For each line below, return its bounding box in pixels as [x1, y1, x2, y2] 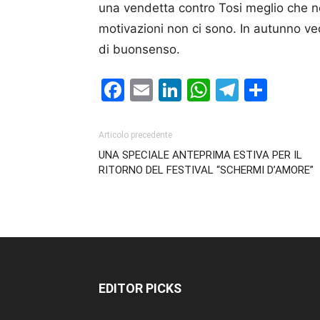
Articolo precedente [99, 130, 172, 140]
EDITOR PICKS [99, 281, 181, 296]
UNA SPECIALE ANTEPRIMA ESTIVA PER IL [99, 149, 302, 161]
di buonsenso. [99, 42, 180, 56]
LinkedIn [181, 76, 272, 104]
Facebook [124, 76, 231, 104]
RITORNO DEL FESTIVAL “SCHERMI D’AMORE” [99, 164, 314, 176]
